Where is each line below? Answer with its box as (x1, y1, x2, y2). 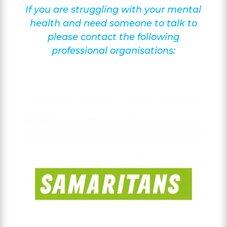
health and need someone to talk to (29, 18, 197, 29)
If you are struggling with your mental (25, 4, 202, 15)
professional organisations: (51, 45, 175, 56)
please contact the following (47, 31, 179, 43)
